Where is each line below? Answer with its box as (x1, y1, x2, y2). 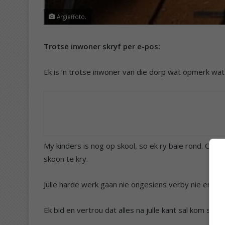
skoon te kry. (44, 153, 88, 164)
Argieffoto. (55, 12, 86, 21)
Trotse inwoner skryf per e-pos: (44, 41, 160, 51)
